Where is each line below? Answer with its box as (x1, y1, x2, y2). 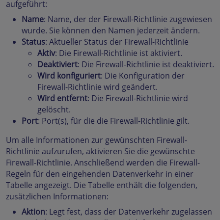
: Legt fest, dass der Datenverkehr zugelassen (45, 206, 212, 217)
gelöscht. (37, 104, 71, 115)
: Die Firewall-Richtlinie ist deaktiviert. (78, 59, 214, 70)
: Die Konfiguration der (101, 70, 185, 81)
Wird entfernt (37, 93, 87, 104)
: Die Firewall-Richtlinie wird (87, 93, 188, 104)
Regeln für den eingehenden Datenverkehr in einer (6, 168, 193, 179)
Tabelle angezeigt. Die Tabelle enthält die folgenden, (6, 180, 197, 191)
